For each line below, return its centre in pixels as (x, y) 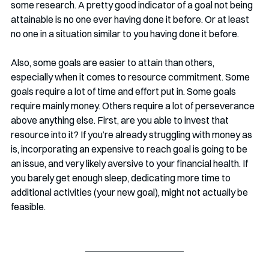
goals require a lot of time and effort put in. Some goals (124, 91)
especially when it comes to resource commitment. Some (131, 77)
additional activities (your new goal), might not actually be (130, 192)
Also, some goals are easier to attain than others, (113, 62)
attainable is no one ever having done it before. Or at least (131, 19)
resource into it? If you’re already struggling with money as (132, 134)
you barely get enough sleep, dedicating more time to (122, 178)
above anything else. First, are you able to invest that (121, 120)
